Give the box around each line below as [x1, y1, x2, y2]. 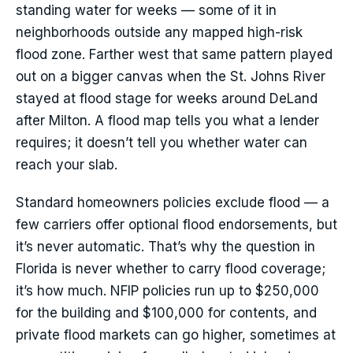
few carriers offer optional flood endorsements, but [16, 217, 337, 233]
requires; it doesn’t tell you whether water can [16, 135, 307, 151]
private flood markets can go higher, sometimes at [16, 327, 336, 344]
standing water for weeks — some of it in [16, 2, 277, 19]
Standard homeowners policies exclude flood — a [16, 195, 329, 211]
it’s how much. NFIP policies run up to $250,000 [16, 283, 319, 299]
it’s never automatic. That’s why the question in [16, 239, 315, 255]
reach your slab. [16, 157, 117, 173]
